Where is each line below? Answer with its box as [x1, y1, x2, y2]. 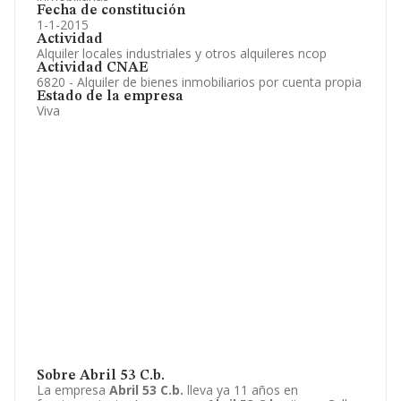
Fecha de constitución [37, 4, 185, 18]
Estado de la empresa [37, 90, 183, 104]
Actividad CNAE [37, 61, 148, 75]
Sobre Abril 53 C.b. [37, 369, 165, 383]
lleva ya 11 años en [183, 381, 298, 398]
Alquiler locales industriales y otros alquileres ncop [37, 45, 327, 62]
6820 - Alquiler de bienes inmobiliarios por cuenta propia [37, 73, 362, 90]
